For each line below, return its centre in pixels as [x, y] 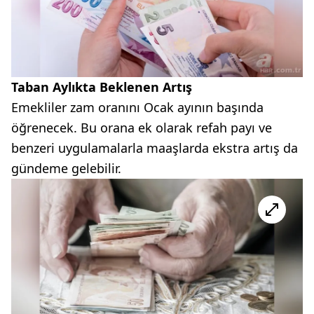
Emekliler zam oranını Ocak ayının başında [137, 107]
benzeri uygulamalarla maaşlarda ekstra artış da [155, 148]
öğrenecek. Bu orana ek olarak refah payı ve [142, 127]
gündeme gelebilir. [66, 168]
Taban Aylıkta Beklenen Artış [102, 87]
